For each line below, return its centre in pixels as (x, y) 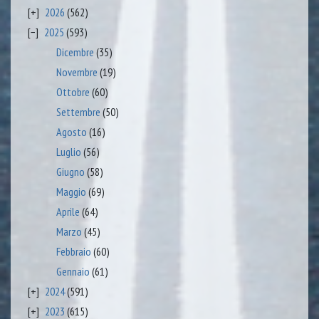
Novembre (77, 72)
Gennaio (73, 271)
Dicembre (75, 52)
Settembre (78, 111)
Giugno (70, 171)
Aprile (68, 211)
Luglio (69, 151)
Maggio (71, 191)
